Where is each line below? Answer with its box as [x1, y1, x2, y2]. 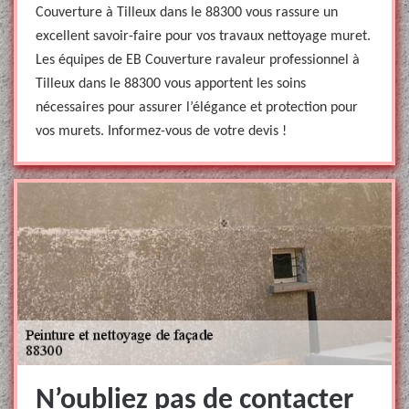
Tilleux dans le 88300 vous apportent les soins [36, 77, 306, 91]
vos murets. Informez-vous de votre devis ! [36, 124, 287, 139]
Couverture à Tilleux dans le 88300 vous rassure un [36, 5, 338, 20]
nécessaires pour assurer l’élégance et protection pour [36, 100, 358, 115]
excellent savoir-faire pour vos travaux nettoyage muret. [36, 29, 371, 44]
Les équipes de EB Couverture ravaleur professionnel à [36, 53, 360, 68]
